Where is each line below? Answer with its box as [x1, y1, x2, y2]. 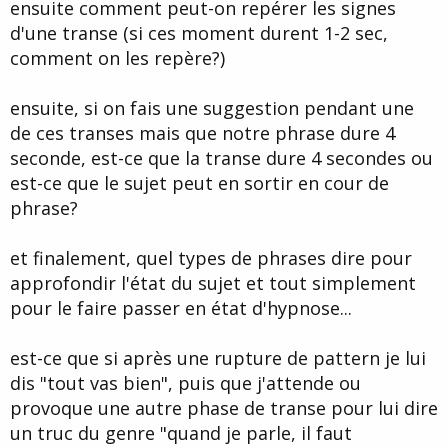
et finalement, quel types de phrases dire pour [10, 246, 412, 271]
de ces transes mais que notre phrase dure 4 [10, 121, 395, 146]
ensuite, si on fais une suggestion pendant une [10, 96, 414, 121]
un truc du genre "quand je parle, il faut [10, 421, 352, 446]
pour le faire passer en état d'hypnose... [10, 296, 352, 321]
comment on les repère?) [10, 46, 225, 71]
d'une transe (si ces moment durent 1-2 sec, [10, 21, 388, 46]
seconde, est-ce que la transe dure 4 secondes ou [10, 146, 433, 171]
